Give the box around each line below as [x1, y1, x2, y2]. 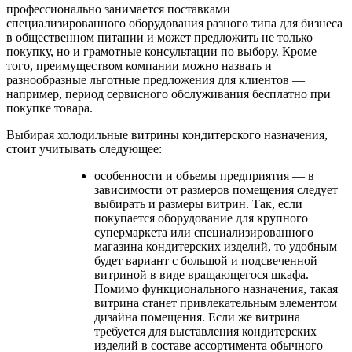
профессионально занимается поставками [6, 2, 230, 16]
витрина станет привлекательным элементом [94, 295, 337, 310]
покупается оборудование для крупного [94, 211, 308, 225]
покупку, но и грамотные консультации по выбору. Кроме [6, 44, 317, 58]
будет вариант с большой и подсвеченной [94, 253, 317, 267]
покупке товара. [6, 101, 93, 115]
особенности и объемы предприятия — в [94, 168, 314, 182]
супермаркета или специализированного [94, 225, 313, 239]
